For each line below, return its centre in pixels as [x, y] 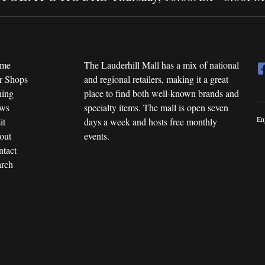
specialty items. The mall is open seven [156, 107]
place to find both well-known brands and [161, 93]
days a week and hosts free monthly [150, 122]
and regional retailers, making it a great [156, 79]
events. [96, 136]
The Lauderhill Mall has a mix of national [161, 65]
